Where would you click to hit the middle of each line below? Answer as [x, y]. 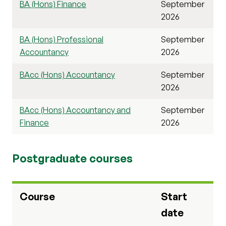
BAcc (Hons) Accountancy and [75, 110]
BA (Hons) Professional [62, 39]
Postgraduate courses [72, 158]
